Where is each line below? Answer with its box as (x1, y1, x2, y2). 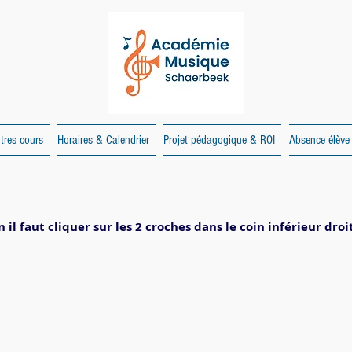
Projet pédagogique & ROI (163, 133, 275, 147)
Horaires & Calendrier (57, 133, 149, 147)
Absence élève (289, 133, 350, 147)
